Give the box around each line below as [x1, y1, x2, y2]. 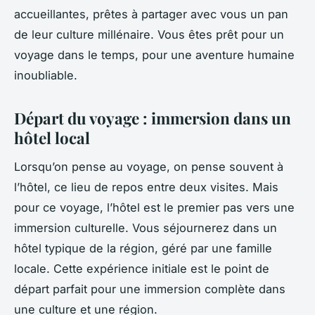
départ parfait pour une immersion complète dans [14, 281, 285, 296]
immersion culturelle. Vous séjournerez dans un [14, 220, 277, 235]
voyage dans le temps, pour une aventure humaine [14, 47, 295, 62]
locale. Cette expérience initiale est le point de [14, 261, 269, 276]
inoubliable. [14, 67, 77, 82]
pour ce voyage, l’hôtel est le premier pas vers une [14, 200, 295, 214]
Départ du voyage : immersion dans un [14, 107, 291, 129]
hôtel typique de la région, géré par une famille [14, 240, 272, 255]
